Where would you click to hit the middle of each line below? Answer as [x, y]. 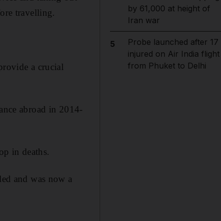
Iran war [144, 20]
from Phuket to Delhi [167, 66]
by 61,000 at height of [169, 8]
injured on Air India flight [173, 54]
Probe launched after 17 [173, 42]
